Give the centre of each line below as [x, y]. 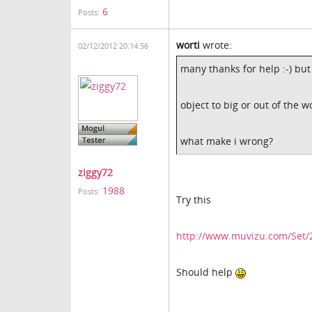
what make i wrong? [227, 141]
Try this [194, 200]
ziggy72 [95, 172]
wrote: [216, 45]
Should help [206, 272]
